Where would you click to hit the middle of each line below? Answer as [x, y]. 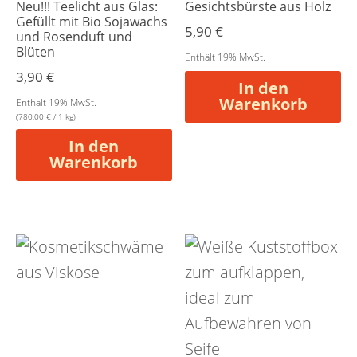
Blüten [35, 52]
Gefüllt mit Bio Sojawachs [92, 22]
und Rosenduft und [74, 37]
